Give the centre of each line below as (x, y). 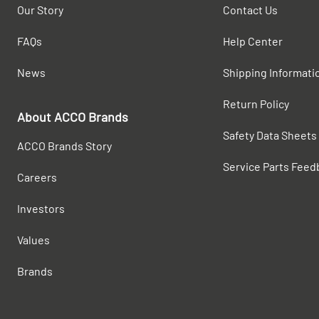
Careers (37, 177)
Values (33, 240)
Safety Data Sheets (270, 135)
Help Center (252, 41)
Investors (41, 208)
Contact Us (250, 10)
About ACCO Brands (73, 117)
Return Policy (256, 104)
